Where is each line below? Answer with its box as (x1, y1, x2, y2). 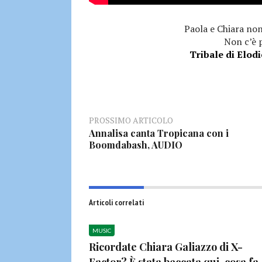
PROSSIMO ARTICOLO (89, 115, 173, 126)
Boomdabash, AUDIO (89, 139, 182, 151)
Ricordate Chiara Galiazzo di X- (89, 240, 243, 254)
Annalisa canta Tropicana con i (89, 127, 229, 140)
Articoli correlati (89, 197, 144, 208)
